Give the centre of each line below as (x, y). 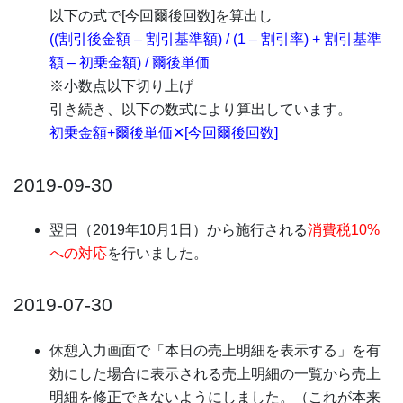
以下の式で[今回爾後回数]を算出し (161, 16)
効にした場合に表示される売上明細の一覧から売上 (215, 373)
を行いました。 (157, 253)
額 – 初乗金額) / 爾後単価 (130, 63)
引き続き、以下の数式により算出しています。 (201, 110)
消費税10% (344, 229)
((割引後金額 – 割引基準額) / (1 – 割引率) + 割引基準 (215, 40)
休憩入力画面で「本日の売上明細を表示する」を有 (215, 350)
